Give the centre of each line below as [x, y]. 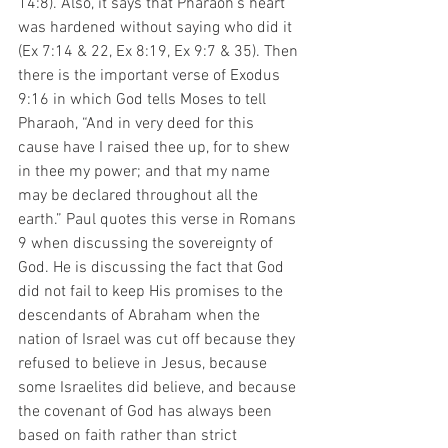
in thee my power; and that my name [146, 172]
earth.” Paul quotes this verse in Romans [159, 220]
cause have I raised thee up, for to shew [156, 148]
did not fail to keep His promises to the [152, 292]
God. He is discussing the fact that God [153, 268]
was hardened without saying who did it [157, 28]
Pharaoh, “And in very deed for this [138, 124]
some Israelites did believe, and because [159, 388]
